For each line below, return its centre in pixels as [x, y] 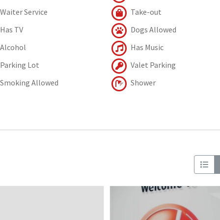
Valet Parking [152, 65]
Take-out [145, 12]
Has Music [146, 47]
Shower [142, 82]
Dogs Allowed [152, 29]
